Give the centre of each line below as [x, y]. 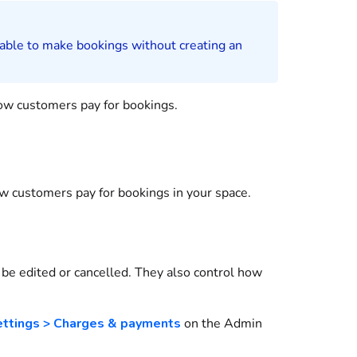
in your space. [210, 193]
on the [202, 324]
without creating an [185, 45]
